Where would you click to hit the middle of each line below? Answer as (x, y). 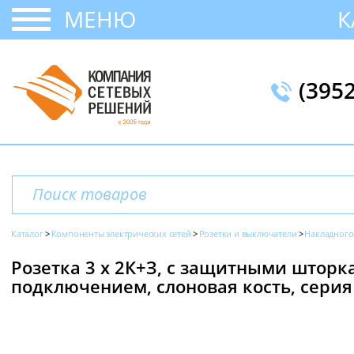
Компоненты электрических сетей (121, 233)
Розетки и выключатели (248, 233)
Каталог (27, 233)
